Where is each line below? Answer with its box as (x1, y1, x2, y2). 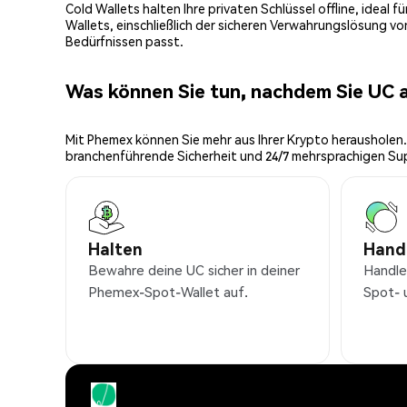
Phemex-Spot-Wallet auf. (88, 283, 248, 302)
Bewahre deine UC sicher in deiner (88, 261, 300, 280)
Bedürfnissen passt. (65, 33, 184, 50)
